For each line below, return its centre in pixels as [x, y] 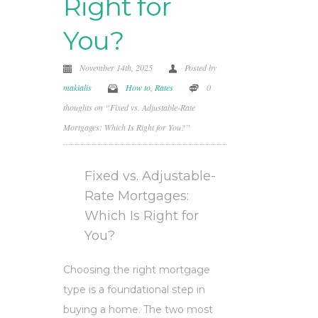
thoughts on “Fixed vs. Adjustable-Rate [129, 107]
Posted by [201, 67]
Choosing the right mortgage [137, 269]
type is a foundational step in [134, 289]
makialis [77, 87]
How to [138, 87]
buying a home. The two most [138, 309]
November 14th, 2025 [117, 67]
